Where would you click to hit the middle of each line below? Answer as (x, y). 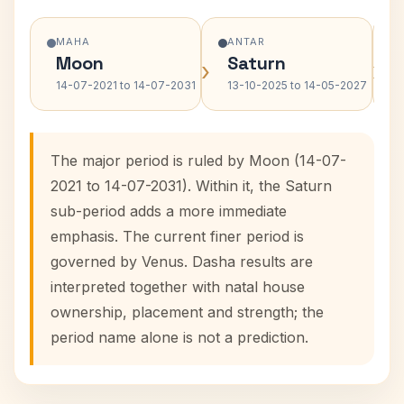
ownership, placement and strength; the (187, 312)
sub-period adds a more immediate (169, 211)
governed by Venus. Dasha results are (182, 262)
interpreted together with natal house (178, 287)
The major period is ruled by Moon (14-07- (198, 161)
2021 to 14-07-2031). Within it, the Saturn (191, 186)
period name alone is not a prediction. (179, 337)
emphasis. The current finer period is (177, 236)
